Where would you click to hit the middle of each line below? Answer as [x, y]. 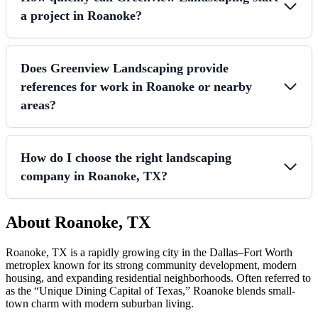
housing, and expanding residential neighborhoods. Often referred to [158, 278]
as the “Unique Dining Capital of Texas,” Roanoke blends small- [150, 290]
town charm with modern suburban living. [100, 303]
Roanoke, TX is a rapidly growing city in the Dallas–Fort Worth [149, 252]
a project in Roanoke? [81, 15]
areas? [38, 105]
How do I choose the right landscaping [126, 157]
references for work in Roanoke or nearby [136, 86]
